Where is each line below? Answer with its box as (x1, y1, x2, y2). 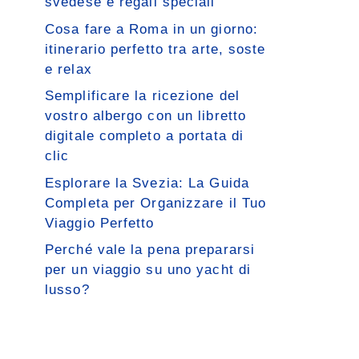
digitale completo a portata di (45, 128, 244, 143)
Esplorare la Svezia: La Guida (45, 175, 249, 191)
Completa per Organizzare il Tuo (45, 195, 267, 211)
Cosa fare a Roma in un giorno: (45, 21, 259, 37)
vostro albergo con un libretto (45, 108, 247, 123)
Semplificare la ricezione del (45, 88, 240, 103)
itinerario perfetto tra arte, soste (45, 41, 266, 57)
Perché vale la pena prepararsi (45, 242, 256, 257)
